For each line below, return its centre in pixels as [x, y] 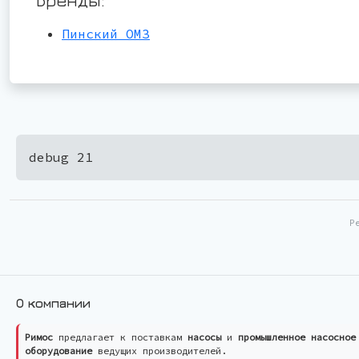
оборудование [58, 350]
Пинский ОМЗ [106, 33]
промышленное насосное [297, 337]
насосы [204, 337]
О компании [53, 303]
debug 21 [61, 157]
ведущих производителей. [159, 350]
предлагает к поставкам [120, 337]
